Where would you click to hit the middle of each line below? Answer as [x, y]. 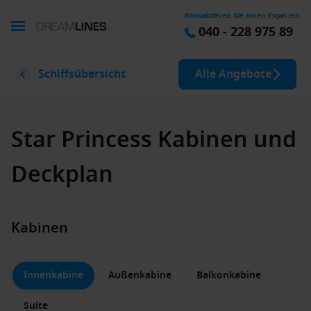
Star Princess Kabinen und [154, 140]
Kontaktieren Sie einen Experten [242, 16]
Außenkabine [140, 275]
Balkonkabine [229, 275]
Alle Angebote [245, 74]
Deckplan [62, 175]
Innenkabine [53, 275]
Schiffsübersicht [82, 74]
